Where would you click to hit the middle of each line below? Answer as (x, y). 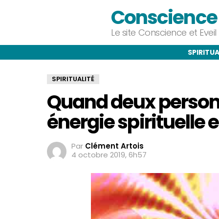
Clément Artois (114, 146)
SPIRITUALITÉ (73, 79)
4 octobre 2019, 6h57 (109, 155)
